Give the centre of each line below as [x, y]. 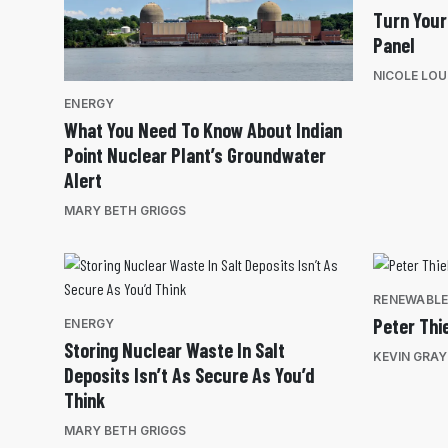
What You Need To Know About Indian [203, 130]
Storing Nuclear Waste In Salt [174, 350]
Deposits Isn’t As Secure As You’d [189, 375]
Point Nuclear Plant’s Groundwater [195, 155]
